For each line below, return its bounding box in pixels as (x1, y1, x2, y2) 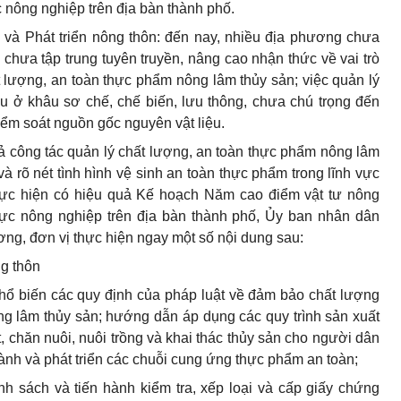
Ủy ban (265, 209, 313, 224)
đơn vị (30, 230, 70, 245)
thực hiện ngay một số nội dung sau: (70, 230, 303, 245)
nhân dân (312, 209, 380, 224)
